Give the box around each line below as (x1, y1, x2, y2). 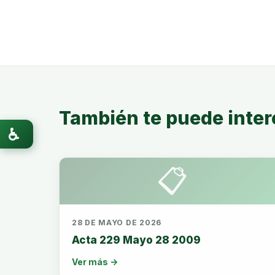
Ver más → (72, 257, 118, 267)
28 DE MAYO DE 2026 (72, 218, 161, 227)
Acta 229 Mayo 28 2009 (72, 234, 201, 246)
